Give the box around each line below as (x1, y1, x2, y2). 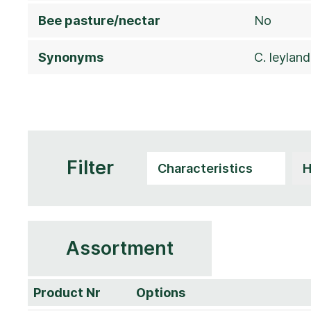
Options (136, 285, 185, 300)
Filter (67, 156, 114, 180)
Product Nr (33, 285, 101, 300)
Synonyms (38, 49, 103, 65)
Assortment (66, 236, 174, 260)
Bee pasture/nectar (38, 12, 160, 28)
